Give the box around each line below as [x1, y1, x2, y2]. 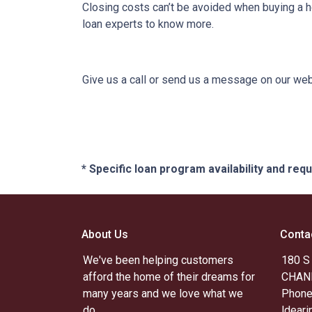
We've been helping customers [83, 253, 233, 267]
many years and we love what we [83, 287, 243, 300]
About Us [81, 228, 128, 241]
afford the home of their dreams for [83, 270, 255, 283]
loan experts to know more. [82, 17, 214, 31]
